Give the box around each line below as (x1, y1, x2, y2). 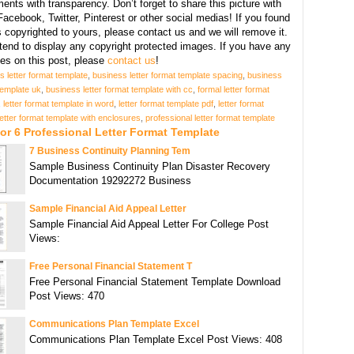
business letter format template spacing (92, 70, 243, 81)
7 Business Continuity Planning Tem (29, 145, 190, 157)
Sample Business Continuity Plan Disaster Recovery (29, 160, 270, 173)
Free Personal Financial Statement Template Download (29, 276, 281, 288)
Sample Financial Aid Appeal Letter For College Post (29, 218, 269, 231)
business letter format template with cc (46, 85, 193, 95)
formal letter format (198, 85, 269, 95)
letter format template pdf (119, 99, 213, 109)
